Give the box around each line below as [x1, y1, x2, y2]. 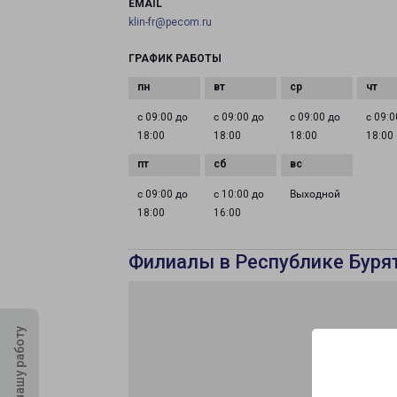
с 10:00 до [214, 188, 265, 200]
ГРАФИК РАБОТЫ [128, 52, 222, 65]
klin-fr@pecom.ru [128, 16, 212, 28]
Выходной [290, 188, 341, 200]
